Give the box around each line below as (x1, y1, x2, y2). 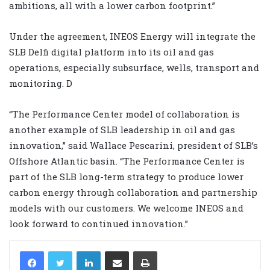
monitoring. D (9, 77, 72, 89)
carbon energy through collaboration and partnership (9, 186, 257, 198)
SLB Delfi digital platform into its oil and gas (9, 45, 214, 58)
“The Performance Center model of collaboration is (9, 107, 240, 120)
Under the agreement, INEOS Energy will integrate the (9, 30, 256, 42)
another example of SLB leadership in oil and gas (9, 123, 235, 136)
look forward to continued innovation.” (9, 217, 188, 230)
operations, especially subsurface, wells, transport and (9, 61, 259, 74)
